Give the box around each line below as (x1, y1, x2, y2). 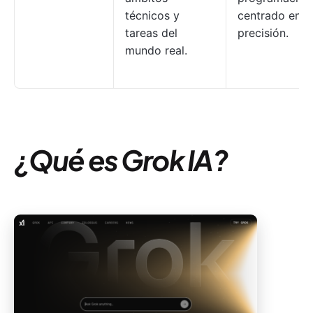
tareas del (125, 26, 177, 40)
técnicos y (125, 8, 180, 22)
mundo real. (125, 43, 187, 57)
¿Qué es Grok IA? (14, 142, 228, 177)
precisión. (238, 26, 289, 40)
